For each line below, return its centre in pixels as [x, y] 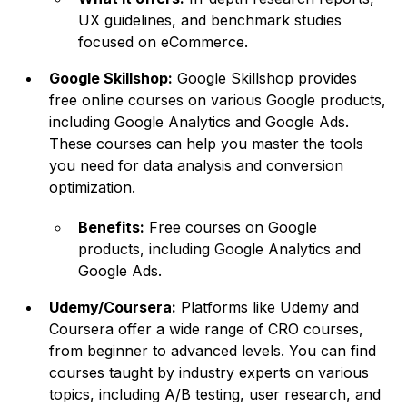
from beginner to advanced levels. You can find [213, 351]
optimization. [93, 188]
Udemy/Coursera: [113, 308]
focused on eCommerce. [164, 42]
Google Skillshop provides [265, 79]
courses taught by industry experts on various [209, 373]
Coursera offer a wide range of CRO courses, [207, 329]
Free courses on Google [231, 228]
